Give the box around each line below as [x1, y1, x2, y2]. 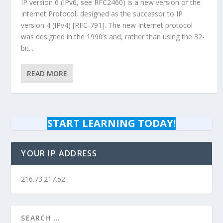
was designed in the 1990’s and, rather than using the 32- [21, 32, 205, 41]
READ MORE [27, 69, 68, 78]
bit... [21, 43, 34, 53]
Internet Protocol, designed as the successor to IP [21, 9, 183, 18]
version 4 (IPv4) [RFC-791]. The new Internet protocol [21, 20, 193, 30]
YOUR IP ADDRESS [21, 148, 98, 159]
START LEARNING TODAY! [47, 116, 176, 130]
